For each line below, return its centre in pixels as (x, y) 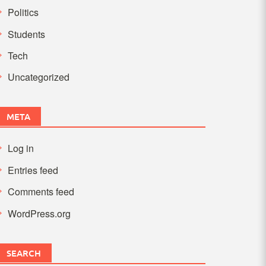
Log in (20, 148)
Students (26, 34)
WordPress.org (39, 213)
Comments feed (41, 192)
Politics (23, 12)
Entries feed (33, 170)
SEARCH (23, 253)
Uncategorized (38, 77)
